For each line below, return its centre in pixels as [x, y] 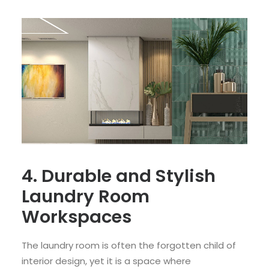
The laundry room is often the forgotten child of [129, 246]
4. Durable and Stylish [119, 176]
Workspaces [77, 217]
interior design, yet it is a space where [106, 261]
